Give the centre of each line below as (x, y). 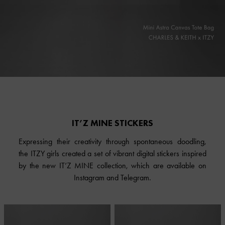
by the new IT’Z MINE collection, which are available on (113, 166)
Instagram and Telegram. (112, 178)
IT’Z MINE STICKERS (112, 123)
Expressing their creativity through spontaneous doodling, (113, 142)
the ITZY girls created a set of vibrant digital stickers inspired (113, 154)
